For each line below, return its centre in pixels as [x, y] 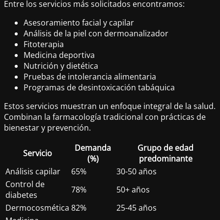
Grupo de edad [165, 148]
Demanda [93, 148]
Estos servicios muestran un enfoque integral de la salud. [110, 106]
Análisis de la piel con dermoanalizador [96, 33]
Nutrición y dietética [61, 66]
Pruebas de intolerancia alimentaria [90, 76]
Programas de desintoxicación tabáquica [99, 87]
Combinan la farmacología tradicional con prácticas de [105, 117]
